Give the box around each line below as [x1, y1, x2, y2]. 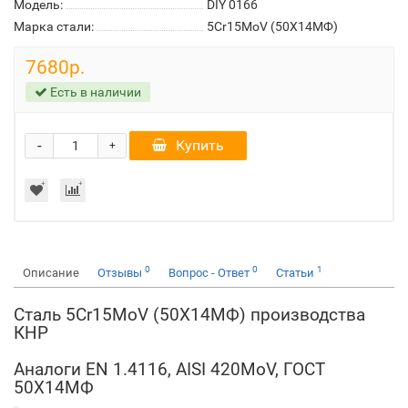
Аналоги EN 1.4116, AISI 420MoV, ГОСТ [14, 359, 325, 380]
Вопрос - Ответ [168, 266, 252, 280]
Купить [176, 137, 224, 154]
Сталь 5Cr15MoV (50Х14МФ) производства [14, 304, 365, 325]
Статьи [276, 266, 317, 280]
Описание [23, 266, 79, 280]
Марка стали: [14, 19, 94, 34]
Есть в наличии [47, 85, 141, 99]
